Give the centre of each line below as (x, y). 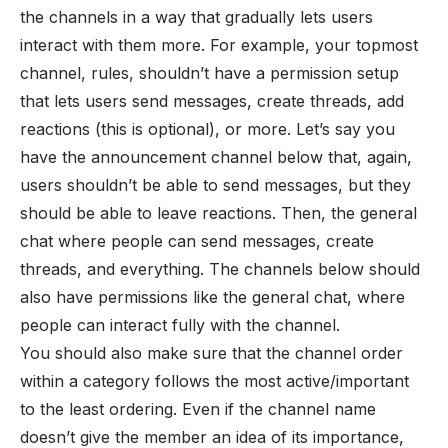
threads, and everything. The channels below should (220, 269)
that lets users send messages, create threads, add (212, 101)
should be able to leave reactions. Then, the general (218, 213)
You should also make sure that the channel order (211, 353)
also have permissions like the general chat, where (212, 297)
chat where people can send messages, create (197, 241)
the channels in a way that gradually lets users (196, 17)
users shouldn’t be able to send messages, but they (215, 185)
